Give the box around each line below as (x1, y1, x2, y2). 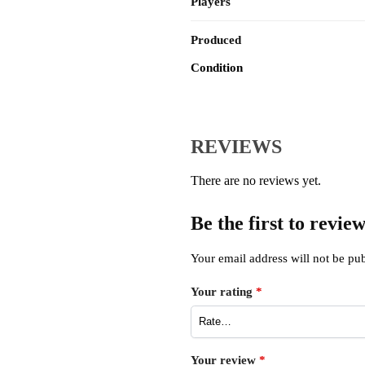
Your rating (190, 285, 256, 299)
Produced (191, 33, 241, 47)
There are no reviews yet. (190, 173, 321, 187)
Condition (190, 61, 243, 75)
